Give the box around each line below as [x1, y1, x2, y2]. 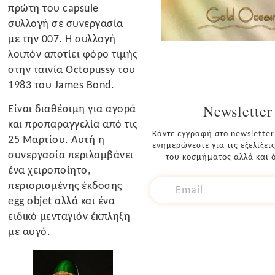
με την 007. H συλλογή [8, 31, 116, 45]
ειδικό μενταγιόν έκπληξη [8, 209, 131, 223]
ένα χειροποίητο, [8, 163, 91, 177]
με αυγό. [8, 225, 51, 239]
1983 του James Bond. [8, 77, 115, 91]
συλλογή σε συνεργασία [8, 16, 123, 30]
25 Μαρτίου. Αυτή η [8, 133, 105, 147]
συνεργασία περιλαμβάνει [8, 148, 134, 162]
